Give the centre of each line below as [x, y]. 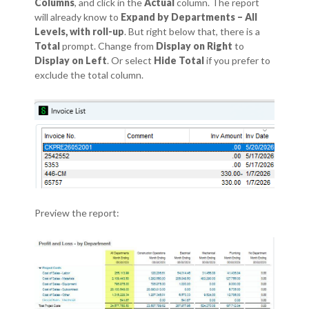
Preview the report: [77, 212]
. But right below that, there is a [192, 31]
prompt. [79, 46]
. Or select [130, 60]
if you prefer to [237, 60]
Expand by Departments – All [189, 17]
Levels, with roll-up [79, 31]
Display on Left [71, 60]
